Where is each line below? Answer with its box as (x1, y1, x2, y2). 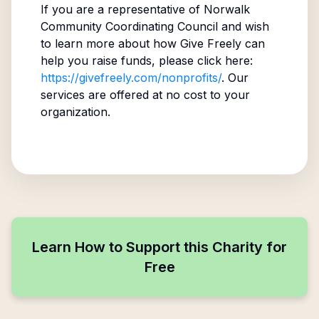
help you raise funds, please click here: (40, 53, 253, 68)
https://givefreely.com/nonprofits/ (40, 70, 221, 85)
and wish (217, 19, 269, 33)
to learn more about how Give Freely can (40, 36, 265, 51)
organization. (40, 105, 110, 119)
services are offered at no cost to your (40, 88, 250, 102)
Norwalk (203, 2, 250, 16)
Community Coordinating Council (40, 19, 218, 33)
